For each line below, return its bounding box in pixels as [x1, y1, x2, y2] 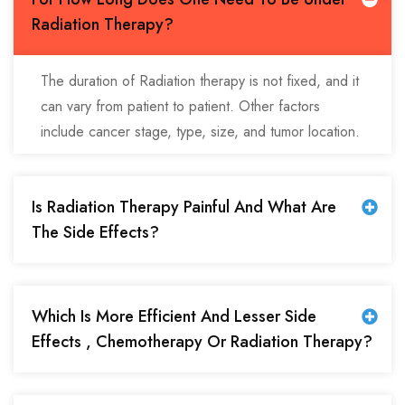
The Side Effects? [32, 220, 159, 244]
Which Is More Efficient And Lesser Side [32, 304, 316, 328]
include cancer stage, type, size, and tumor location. [41, 120, 360, 142]
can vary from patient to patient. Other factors [41, 95, 320, 117]
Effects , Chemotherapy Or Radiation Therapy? [32, 329, 372, 353]
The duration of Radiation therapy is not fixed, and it [41, 70, 359, 91]
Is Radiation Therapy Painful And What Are [32, 194, 336, 219]
